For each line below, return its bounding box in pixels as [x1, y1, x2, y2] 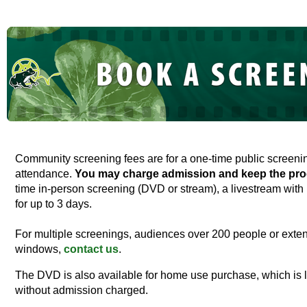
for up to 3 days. [15, 197, 92, 210]
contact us [64, 243, 119, 256]
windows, [15, 243, 64, 256]
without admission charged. [15, 283, 148, 296]
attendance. [15, 167, 72, 180]
